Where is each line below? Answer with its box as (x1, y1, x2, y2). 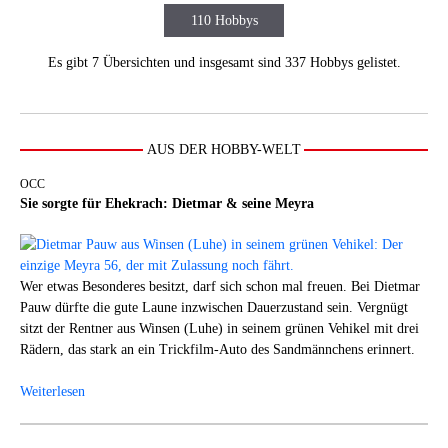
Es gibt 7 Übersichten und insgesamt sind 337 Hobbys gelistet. (47, 54, 401, 70)
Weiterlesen (20, 383, 85, 399)
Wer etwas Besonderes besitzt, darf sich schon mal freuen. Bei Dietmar (20, 278, 420, 294)
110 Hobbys (190, 12, 258, 28)
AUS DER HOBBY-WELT (147, 141, 301, 157)
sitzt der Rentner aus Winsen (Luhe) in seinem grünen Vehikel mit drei (20, 320, 419, 336)
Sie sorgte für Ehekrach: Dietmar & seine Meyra (20, 195, 314, 211)
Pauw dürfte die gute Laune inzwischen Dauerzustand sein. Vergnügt (20, 299, 408, 315)
